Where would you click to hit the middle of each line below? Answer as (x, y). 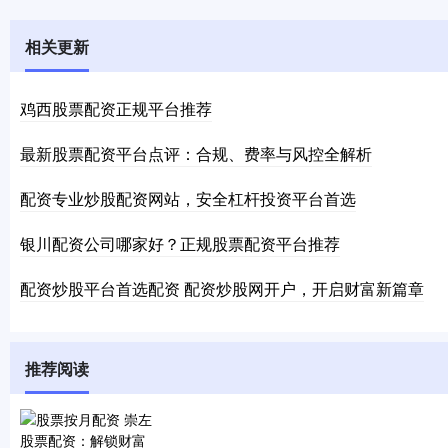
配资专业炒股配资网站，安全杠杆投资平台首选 (188, 198)
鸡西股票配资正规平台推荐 (116, 108)
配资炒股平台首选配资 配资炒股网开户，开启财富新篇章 (222, 288)
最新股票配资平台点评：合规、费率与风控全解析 (196, 153)
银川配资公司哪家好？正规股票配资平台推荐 (180, 243)
